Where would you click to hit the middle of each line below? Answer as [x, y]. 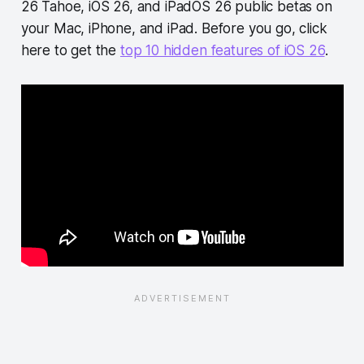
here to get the [70, 50]
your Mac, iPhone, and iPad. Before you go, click [174, 28]
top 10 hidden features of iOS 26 [222, 50]
